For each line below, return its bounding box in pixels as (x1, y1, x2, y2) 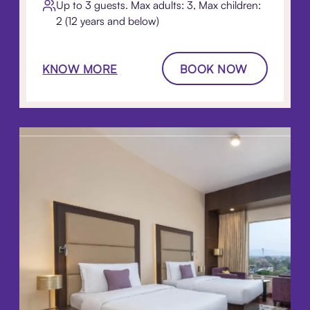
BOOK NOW (179, 61, 247, 76)
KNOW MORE (42, 61, 118, 76)
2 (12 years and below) (56, 13, 160, 28)
